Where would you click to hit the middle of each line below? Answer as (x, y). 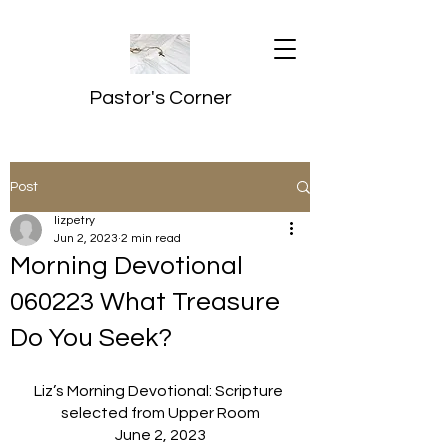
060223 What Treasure (145, 302)
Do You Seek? (91, 338)
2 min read (151, 238)
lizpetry (74, 220)
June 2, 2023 (160, 435)
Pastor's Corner (160, 98)
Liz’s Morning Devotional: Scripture (160, 391)
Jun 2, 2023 (86, 238)
